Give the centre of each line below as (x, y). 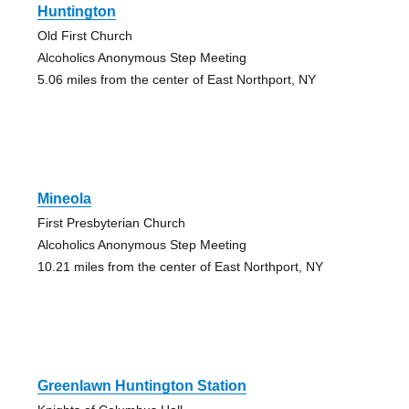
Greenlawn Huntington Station (142, 386)
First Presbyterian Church (111, 223)
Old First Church (84, 36)
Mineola (64, 199)
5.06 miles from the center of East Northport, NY (176, 80)
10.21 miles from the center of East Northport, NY (180, 267)
